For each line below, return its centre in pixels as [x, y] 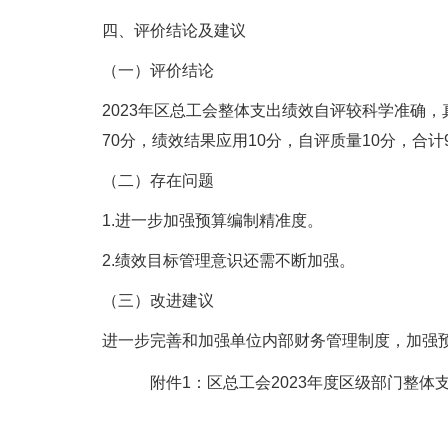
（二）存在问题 [158, 180]
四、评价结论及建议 [174, 30]
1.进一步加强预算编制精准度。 [212, 220]
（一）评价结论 [158, 70]
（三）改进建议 [158, 300]
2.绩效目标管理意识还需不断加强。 [228, 260]
